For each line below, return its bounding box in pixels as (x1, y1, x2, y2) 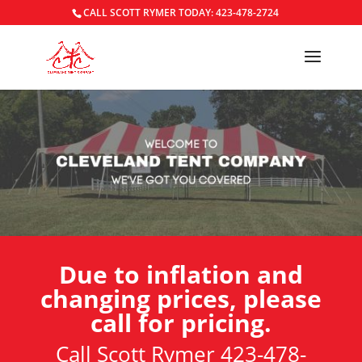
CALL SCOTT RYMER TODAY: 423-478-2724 (83, 6, 280, 19)
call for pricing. (90, 305, 271, 339)
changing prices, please (40, 281, 322, 315)
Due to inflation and (58, 257, 303, 291)
